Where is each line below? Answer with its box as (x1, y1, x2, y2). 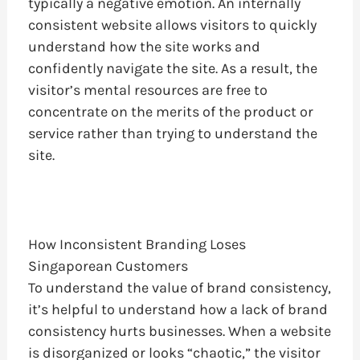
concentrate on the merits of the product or (27, 102, 313, 121)
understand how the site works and (27, 37, 260, 55)
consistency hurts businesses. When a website (27, 322, 331, 341)
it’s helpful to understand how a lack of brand (27, 301, 328, 319)
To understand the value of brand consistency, (27, 279, 331, 297)
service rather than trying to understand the (27, 124, 317, 142)
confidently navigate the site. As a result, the (27, 59, 317, 77)
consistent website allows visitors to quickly (27, 15, 317, 34)
